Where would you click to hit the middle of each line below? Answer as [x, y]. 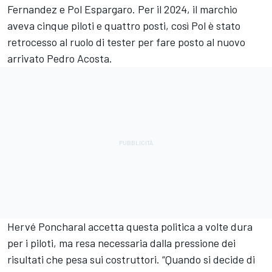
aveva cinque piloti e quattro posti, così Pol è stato [124, 25]
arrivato [27, 58]
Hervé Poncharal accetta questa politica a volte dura [130, 226]
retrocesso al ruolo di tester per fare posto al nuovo [126, 42]
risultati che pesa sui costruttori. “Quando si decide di [131, 259]
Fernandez [32, 9]
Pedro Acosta [78, 58]
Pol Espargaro [100, 9]
